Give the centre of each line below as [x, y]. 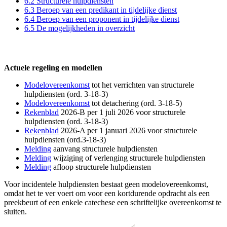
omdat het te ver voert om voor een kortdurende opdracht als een [107, 193]
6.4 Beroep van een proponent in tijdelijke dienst [102, 19]
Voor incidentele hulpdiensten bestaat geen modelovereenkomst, [106, 184]
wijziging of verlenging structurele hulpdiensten [128, 158]
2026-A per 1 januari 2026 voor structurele [128, 130]
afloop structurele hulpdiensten [101, 167]
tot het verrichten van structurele [143, 85]
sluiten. [15, 211]
